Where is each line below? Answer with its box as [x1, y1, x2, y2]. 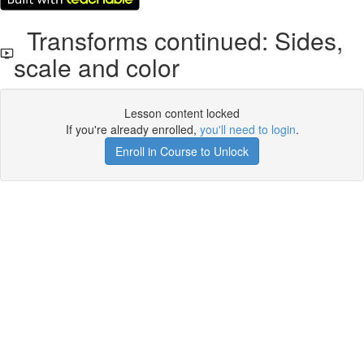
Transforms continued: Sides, [13, 23, 343, 58]
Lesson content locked [124, 105, 240, 121]
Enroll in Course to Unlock [115, 143, 249, 159]
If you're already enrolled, [65, 121, 200, 137]
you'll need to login [199, 121, 296, 137]
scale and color [13, 50, 180, 84]
